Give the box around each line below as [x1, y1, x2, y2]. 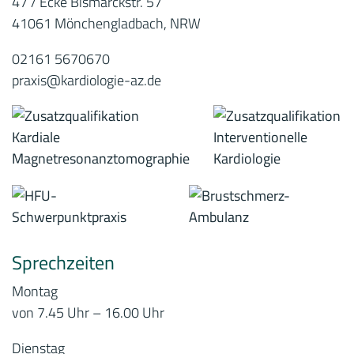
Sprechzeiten [12, 247, 115, 277]
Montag [12, 280, 58, 302]
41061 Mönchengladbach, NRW [12, 12, 201, 34]
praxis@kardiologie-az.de [12, 69, 161, 91]
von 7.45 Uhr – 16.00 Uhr [12, 301, 164, 323]
